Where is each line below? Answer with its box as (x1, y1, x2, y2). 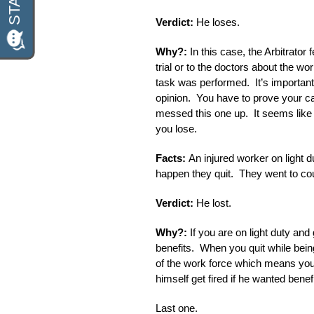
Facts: (156, 152, 189, 164)
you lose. (156, 123, 197, 135)
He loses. (196, 16, 240, 28)
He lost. (196, 197, 231, 209)
